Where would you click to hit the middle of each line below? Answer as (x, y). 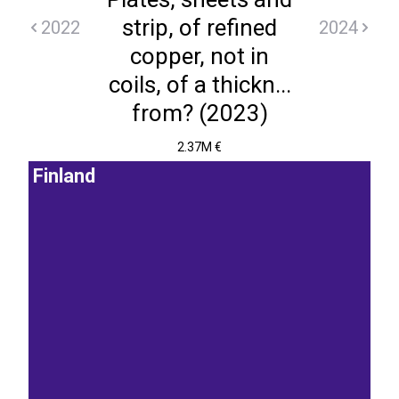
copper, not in (199, 56)
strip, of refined (199, 28)
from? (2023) (199, 113)
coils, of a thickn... (199, 85)
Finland (64, 176)
